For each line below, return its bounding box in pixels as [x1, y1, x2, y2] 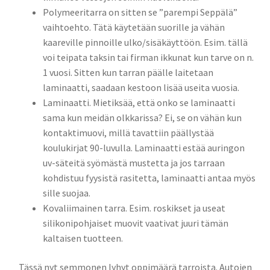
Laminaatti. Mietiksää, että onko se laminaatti [42, 96, 235, 109]
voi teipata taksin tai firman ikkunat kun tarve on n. [42, 51, 254, 64]
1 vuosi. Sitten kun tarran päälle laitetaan [42, 66, 213, 79]
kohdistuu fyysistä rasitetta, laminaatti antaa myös [42, 172, 256, 184]
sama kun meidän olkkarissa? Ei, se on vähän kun [42, 111, 242, 124]
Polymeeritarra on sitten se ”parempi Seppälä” [42, 6, 237, 19]
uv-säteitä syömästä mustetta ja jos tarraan [42, 157, 225, 169]
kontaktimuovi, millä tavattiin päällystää [42, 127, 214, 139]
